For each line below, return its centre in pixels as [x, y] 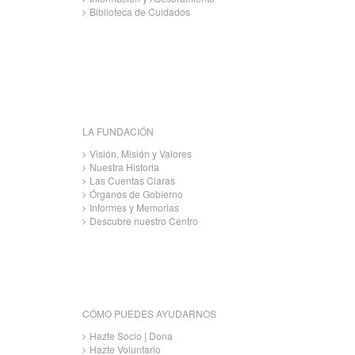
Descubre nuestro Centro [144, 220]
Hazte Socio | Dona [131, 335]
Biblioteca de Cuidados [140, 11]
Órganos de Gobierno [136, 193]
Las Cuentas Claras [132, 180]
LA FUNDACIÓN [118, 131]
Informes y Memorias [134, 207]
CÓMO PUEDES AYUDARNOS [149, 313]
